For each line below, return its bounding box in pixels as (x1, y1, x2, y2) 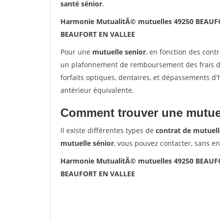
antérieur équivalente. (60, 85, 134, 95)
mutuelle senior (92, 47, 146, 56)
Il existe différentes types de (60, 126, 156, 135)
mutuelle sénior (60, 138, 114, 148)
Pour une (60, 47, 92, 56)
